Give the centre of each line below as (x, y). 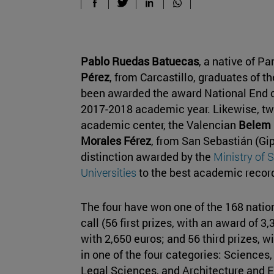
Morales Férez (116, 140)
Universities (109, 172)
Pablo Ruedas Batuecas (140, 61)
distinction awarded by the (147, 156)
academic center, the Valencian (160, 124)
